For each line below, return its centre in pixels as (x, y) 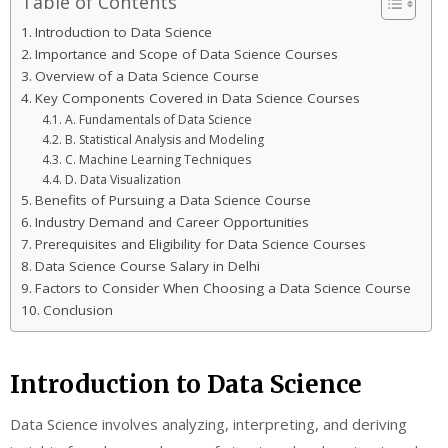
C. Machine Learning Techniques (157, 160)
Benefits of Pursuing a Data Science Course (172, 200)
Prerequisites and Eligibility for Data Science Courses (200, 244)
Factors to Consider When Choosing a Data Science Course (222, 288)
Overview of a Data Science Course (146, 76)
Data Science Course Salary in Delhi (147, 266)
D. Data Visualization (122, 180)
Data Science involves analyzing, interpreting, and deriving (208, 424)
